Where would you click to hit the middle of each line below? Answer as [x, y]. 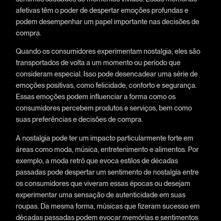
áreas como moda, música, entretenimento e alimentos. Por [107, 149]
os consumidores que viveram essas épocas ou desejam [103, 183]
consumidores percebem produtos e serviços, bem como [104, 108]
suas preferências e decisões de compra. [79, 119]
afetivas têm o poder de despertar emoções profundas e [102, 10]
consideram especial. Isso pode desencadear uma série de [107, 74]
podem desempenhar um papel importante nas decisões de [107, 22]
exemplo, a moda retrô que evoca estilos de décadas [97, 160]
